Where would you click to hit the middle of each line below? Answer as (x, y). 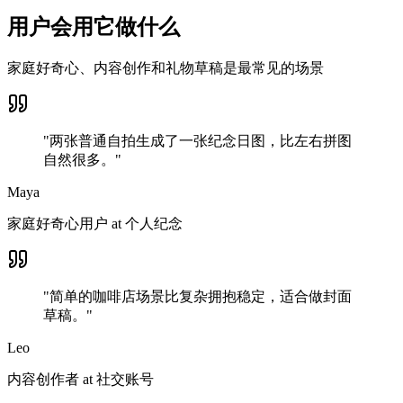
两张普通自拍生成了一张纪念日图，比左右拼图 (201, 140)
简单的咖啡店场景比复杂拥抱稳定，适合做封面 (201, 296)
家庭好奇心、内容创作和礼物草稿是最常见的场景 (166, 67)
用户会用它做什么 (94, 27)
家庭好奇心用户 (58, 223)
